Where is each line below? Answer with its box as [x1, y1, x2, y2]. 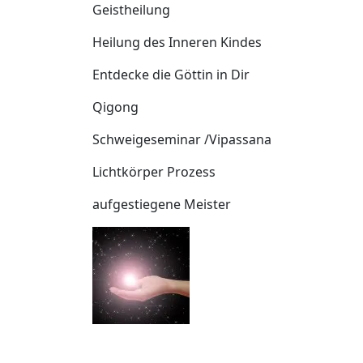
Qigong [92, 98, 139, 116]
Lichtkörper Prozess [92, 163, 216, 181]
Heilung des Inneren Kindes [92, 33, 262, 51]
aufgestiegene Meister [92, 195, 231, 213]
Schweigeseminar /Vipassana [92, 130, 271, 148]
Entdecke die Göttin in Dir [92, 66, 250, 83]
